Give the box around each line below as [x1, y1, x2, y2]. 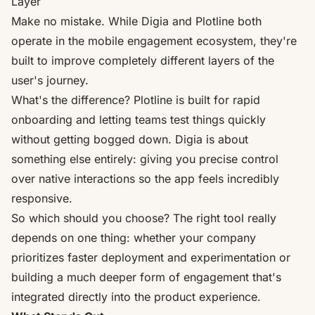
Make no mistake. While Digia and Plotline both [11, 13, 262, 28]
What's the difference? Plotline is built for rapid [11, 92, 260, 107]
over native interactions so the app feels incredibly [11, 171, 279, 186]
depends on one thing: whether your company [11, 230, 256, 245]
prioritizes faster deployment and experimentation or [11, 250, 290, 264]
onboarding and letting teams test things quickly [11, 112, 266, 127]
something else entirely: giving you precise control [11, 151, 278, 166]
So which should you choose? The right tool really [11, 210, 276, 225]
